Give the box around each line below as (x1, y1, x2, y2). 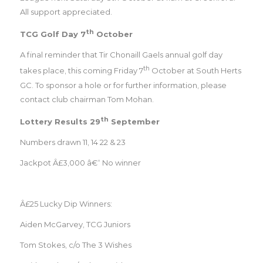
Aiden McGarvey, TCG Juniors (19, 220, 130, 230)
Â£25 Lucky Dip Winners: (19, 199, 112, 209)
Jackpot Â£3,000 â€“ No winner (19, 158, 141, 168)
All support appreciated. (19, 6, 112, 16)
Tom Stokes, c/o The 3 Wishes (19, 240, 131, 250)
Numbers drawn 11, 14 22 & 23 (19, 137, 126, 147)
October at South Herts (149, 66, 241, 76)
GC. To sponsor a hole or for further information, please (19, 80, 227, 90)
